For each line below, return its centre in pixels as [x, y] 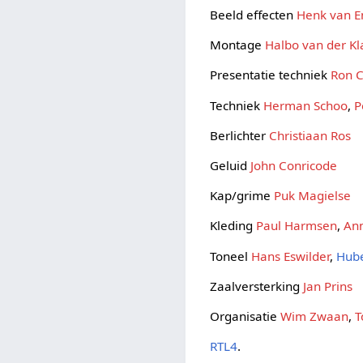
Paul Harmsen [297, 226]
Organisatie [246, 316]
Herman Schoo [306, 105]
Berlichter [240, 135]
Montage [238, 45]
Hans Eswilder [291, 256]
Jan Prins [328, 286]
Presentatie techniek [271, 75]
